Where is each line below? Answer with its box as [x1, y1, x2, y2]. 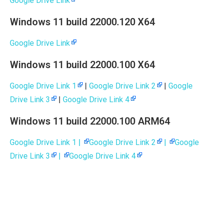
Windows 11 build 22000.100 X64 [10, 58, 155, 71]
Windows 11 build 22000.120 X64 [10, 16, 155, 28]
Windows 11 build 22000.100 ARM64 [10, 115, 170, 127]
